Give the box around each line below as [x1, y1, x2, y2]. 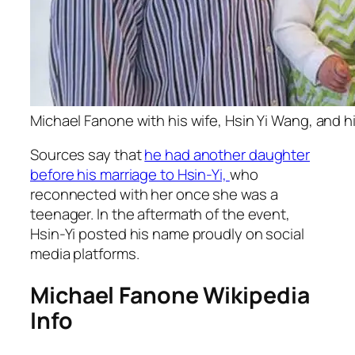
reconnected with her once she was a [30, 184, 278, 204]
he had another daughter [144, 144, 311, 165]
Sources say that [30, 144, 145, 165]
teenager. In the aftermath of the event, [30, 204, 290, 224]
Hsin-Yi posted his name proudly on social [30, 223, 304, 244]
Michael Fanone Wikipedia [30, 279, 310, 311]
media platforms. [30, 243, 139, 264]
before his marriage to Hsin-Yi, [30, 164, 230, 185]
